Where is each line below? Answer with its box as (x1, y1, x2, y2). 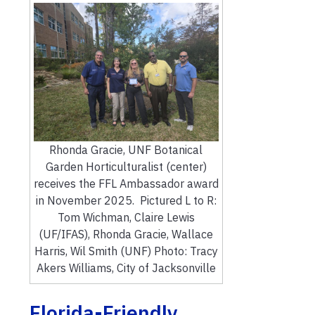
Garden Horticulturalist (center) (45, 159, 207, 174)
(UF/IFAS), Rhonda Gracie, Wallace (39, 226, 214, 241)
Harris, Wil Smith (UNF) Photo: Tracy (34, 243, 218, 258)
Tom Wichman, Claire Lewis (57, 210, 195, 224)
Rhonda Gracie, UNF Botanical (49, 142, 203, 157)
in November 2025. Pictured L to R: (35, 193, 217, 207)
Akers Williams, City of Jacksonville (36, 260, 216, 275)
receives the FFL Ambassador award (33, 176, 219, 191)
